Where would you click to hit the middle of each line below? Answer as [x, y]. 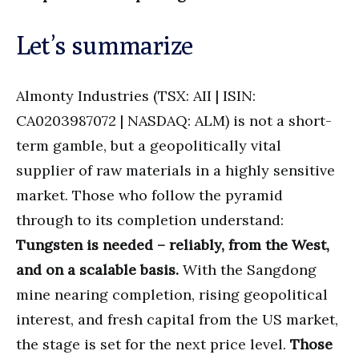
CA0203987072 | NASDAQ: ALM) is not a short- [174, 120]
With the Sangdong [248, 269]
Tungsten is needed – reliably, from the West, [173, 244]
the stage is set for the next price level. [153, 344]
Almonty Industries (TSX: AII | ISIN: [136, 95]
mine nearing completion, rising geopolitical [172, 294]
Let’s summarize [104, 44]
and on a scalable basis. [97, 269]
